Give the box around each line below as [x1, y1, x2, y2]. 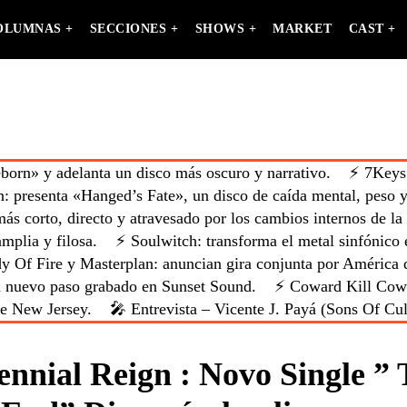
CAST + [348, 22, 396, 35]
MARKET [273, 22, 333, 35]
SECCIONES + [89, 22, 179, 35]
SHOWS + [194, 22, 257, 35]
